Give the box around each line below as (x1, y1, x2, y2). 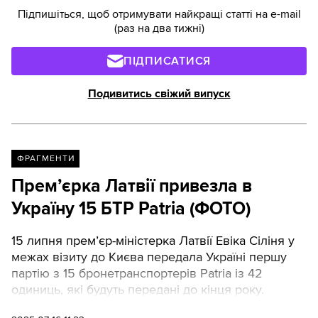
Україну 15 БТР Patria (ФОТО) (11, 197, 251, 219)
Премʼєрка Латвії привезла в (11, 175, 252, 197)
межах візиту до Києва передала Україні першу (11, 249, 287, 265)
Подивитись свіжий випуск (87, 86, 231, 101)
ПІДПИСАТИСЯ (123, 53, 212, 68)
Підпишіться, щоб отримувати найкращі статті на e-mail (17, 6, 301, 21)
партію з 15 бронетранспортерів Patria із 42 (11, 265, 263, 282)
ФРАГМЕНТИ (16, 153, 75, 164)
